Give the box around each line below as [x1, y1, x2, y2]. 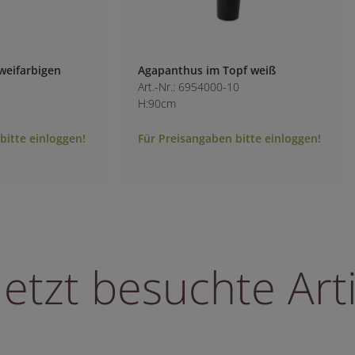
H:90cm [138, 95, 177, 111]
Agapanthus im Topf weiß [138, 62, 277, 78]
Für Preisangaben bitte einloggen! [138, 130, 322, 146]
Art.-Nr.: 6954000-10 [138, 78, 240, 94]
